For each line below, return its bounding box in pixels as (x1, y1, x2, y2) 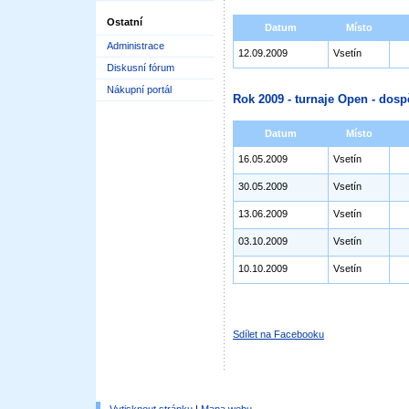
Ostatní (107, 16, 142, 27)
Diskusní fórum (107, 62, 174, 73)
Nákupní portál (107, 84, 172, 95)
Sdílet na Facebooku (233, 329, 324, 340)
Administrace (107, 40, 164, 51)
